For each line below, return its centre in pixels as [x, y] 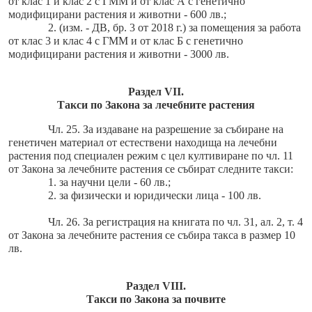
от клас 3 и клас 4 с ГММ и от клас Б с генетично [126, 41]
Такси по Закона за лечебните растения [156, 105]
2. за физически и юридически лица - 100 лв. [154, 196]
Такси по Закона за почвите [156, 299]
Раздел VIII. [156, 286]
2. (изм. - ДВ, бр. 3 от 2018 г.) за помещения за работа [174, 28]
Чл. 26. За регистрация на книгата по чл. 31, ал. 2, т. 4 [175, 222]
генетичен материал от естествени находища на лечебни [143, 143]
